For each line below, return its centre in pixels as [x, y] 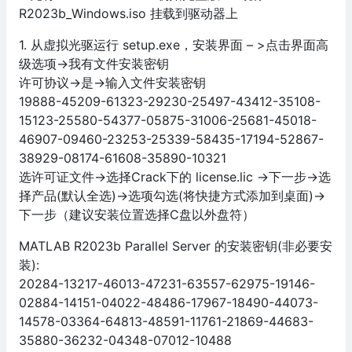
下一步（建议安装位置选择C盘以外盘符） [137, 214]
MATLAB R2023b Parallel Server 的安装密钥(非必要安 [176, 246]
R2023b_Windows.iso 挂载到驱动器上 [128, 13]
